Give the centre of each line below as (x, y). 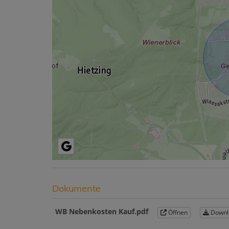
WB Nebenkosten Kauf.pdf (102, 212)
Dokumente (76, 189)
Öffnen (177, 212)
